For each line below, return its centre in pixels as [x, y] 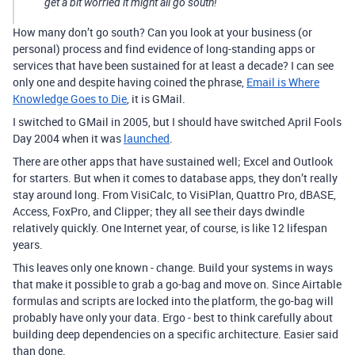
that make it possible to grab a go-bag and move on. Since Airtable [177, 284]
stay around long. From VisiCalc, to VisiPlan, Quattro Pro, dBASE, [174, 195]
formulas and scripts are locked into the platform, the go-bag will [173, 301]
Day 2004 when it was [68, 138]
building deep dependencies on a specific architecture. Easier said [176, 334]
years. [28, 244]
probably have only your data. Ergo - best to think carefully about [173, 317]
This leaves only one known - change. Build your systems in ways [173, 267]
